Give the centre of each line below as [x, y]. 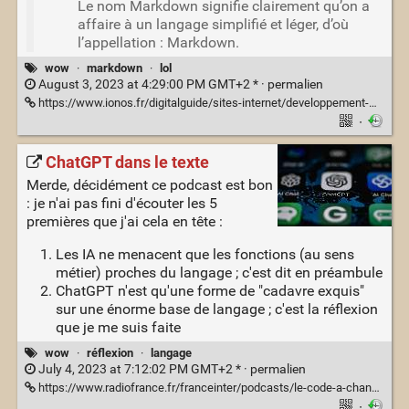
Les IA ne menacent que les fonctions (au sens [204, 255]
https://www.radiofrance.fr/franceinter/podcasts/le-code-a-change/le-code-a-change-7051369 [203, 388]
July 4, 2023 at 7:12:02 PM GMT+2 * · [142, 370]
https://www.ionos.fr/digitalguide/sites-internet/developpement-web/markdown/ [202, 103]
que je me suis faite [118, 328]
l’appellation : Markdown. [158, 42]
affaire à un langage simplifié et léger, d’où [213, 24]
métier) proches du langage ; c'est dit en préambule [219, 273]
